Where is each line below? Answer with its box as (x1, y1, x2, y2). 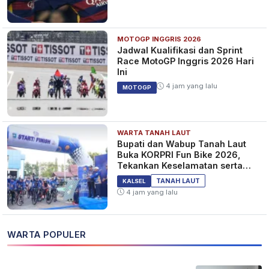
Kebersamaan (117, 171, 178, 181)
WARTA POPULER (7, 229, 86, 240)
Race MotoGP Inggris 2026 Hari (117, 56, 255, 67)
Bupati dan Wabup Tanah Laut (117, 138, 247, 149)
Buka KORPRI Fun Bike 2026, (117, 149, 241, 160)
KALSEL (122, 177, 146, 184)
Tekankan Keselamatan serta (117, 160, 243, 171)
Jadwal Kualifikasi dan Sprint (117, 45, 243, 56)
